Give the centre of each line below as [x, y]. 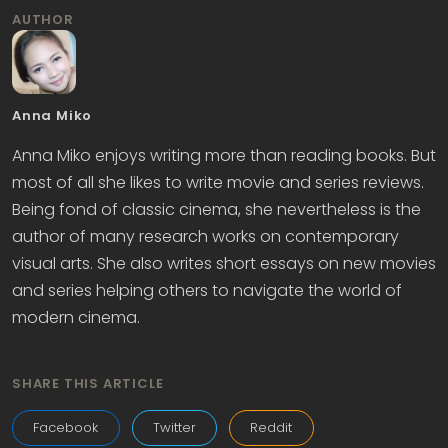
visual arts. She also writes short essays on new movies [224, 263]
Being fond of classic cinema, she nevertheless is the [216, 209]
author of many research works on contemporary [205, 236]
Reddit [271, 428]
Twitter [174, 428]
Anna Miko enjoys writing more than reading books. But [224, 155]
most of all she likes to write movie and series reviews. [218, 182]
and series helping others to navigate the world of [207, 290]
